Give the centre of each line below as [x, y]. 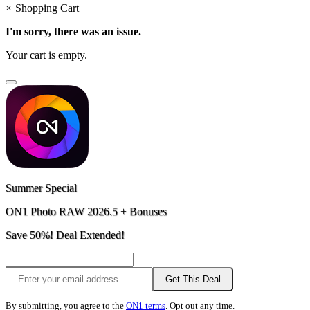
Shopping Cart [47, 8]
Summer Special [41, 188]
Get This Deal [193, 280]
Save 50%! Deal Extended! [65, 235]
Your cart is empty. [46, 55]
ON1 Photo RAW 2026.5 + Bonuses [86, 212]
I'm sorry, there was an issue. [73, 32]
